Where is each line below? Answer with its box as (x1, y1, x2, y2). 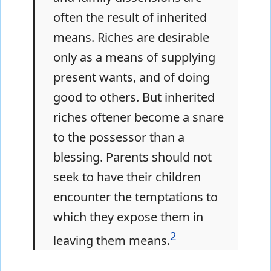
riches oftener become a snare (53, 109, 224, 126)
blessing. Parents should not (53, 149, 212, 166)
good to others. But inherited (53, 89, 215, 106)
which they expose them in (53, 209, 203, 226)
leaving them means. (53, 232, 170, 249)
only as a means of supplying (53, 49, 215, 66)
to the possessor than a (53, 129, 184, 146)
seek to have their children (53, 169, 201, 186)
